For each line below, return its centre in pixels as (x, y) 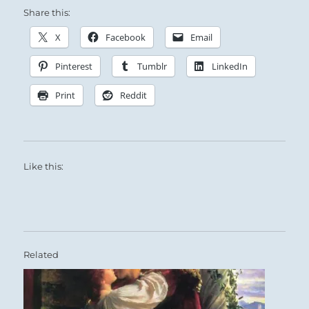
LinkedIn (230, 67)
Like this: (44, 167)
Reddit (134, 96)
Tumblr (152, 67)
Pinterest (74, 67)
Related (41, 255)
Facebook (126, 38)
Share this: (47, 13)
